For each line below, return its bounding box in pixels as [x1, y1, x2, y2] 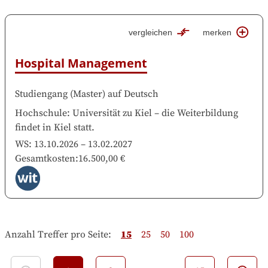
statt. [74, 121, 95, 133]
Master [73, 87, 102, 100]
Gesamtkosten [15, 152, 75, 165]
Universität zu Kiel [72, 106, 152, 119]
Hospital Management [15, 54, 147, 71]
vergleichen [129, 27, 173, 37]
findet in [15, 121, 51, 133]
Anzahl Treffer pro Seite [5, 228, 108, 240]
